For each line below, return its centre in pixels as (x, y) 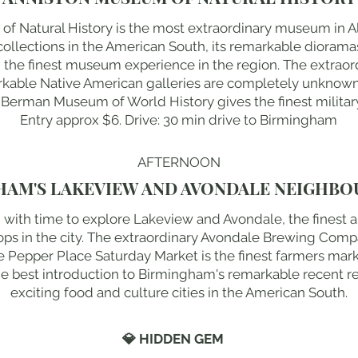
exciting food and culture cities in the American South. (179, 292)
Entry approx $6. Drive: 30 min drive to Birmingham (179, 119)
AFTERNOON (179, 162)
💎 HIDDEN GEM (173, 338)
